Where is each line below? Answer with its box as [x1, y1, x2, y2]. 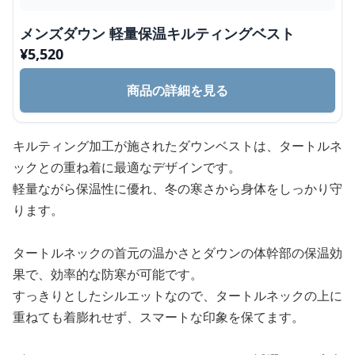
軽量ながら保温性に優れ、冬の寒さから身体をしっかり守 [13, 180, 342, 197]
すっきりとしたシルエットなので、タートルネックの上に [13, 287, 342, 304]
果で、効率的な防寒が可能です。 [13, 265, 203, 283]
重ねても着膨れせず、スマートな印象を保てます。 [13, 308, 304, 326]
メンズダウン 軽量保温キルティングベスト [20, 24, 295, 43]
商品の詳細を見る [127, 82, 228, 99]
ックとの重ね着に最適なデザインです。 [13, 158, 241, 176]
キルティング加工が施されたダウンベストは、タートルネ [13, 137, 342, 155]
